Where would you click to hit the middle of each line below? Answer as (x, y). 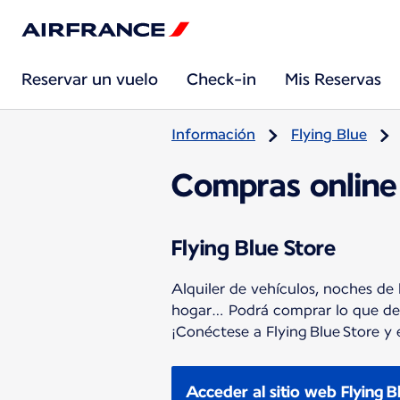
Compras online (284, 185)
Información (213, 134)
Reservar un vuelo (90, 79)
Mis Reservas (333, 79)
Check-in (221, 79)
